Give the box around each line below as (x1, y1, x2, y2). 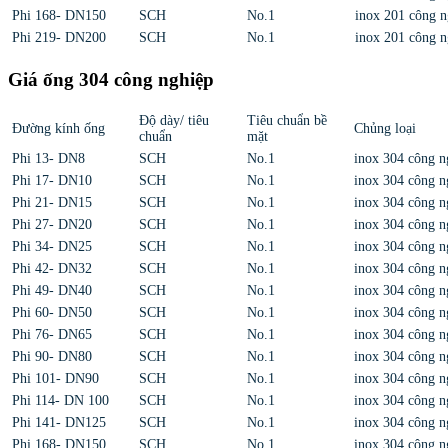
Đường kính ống (12, 121, 105, 137)
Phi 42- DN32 (12, 261, 92, 277)
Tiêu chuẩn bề (247, 113, 327, 129)
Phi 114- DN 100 (12, 393, 109, 409)
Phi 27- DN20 (12, 217, 92, 233)
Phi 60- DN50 (12, 305, 92, 321)
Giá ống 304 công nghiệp (8, 68, 214, 90)
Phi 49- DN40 (12, 283, 92, 299)
